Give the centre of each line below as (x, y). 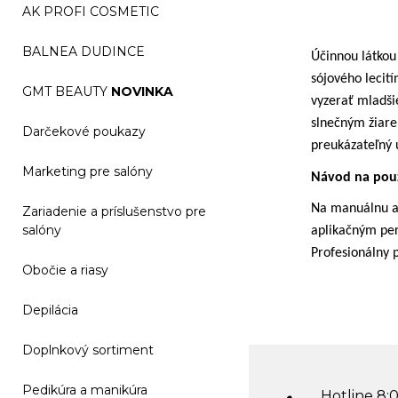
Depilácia (50, 310)
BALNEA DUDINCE (84, 52)
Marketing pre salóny (88, 171)
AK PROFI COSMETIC (91, 12)
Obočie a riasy (65, 270)
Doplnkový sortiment (88, 350)
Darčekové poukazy (84, 131)
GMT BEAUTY (67, 92)
